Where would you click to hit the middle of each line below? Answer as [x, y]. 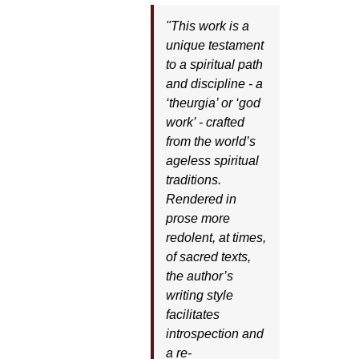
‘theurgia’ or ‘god [213, 103]
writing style [199, 295]
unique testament [214, 45]
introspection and [214, 334]
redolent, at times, [216, 238]
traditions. [193, 180]
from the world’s [210, 141]
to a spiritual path [214, 65]
